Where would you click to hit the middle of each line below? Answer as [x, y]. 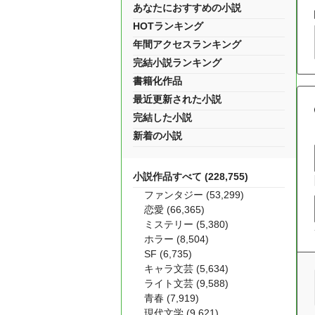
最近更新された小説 [177, 99]
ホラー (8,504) [176, 239]
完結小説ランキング [177, 63]
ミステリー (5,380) [186, 224]
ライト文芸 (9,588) [186, 283]
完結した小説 [162, 117]
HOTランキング [168, 26]
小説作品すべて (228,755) [191, 176]
